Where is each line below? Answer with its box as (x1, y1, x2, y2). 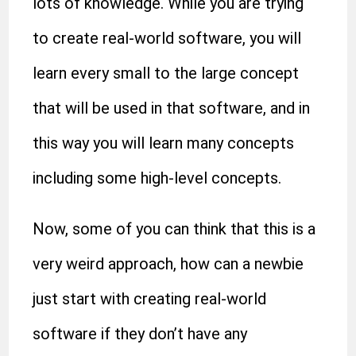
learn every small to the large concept (33, 64, 300, 83)
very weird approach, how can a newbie (33, 254, 304, 273)
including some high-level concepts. (33, 168, 282, 188)
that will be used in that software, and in (33, 99, 311, 118)
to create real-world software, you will (33, 29, 302, 48)
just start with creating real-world (33, 289, 267, 308)
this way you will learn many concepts (33, 133, 295, 153)
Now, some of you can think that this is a (33, 219, 316, 238)
